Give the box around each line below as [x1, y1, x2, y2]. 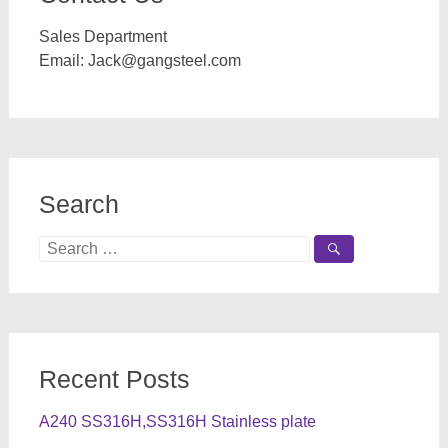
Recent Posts [38, 365, 190, 393]
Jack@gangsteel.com [87, 52, 241, 69]
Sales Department [38, 28, 167, 45]
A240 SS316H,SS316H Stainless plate [38, 413, 316, 430]
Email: [38, 52, 88, 69]
